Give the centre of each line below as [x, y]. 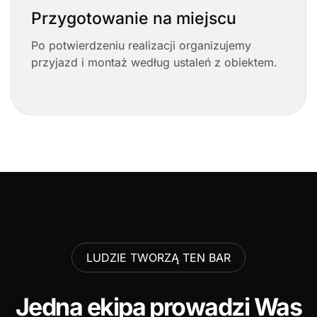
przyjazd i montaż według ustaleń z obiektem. [154, 63]
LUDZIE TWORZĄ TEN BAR [158, 258]
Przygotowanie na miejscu [134, 19]
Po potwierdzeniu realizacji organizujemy [141, 46]
